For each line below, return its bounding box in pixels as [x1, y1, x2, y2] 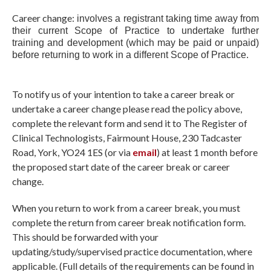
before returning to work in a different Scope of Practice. [12, 50, 251, 60]
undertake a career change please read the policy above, [12, 103, 242, 115]
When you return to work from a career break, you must [12, 202, 240, 214]
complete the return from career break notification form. [12, 217, 246, 229]
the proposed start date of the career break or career [12, 161, 230, 173]
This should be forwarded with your [12, 231, 158, 243]
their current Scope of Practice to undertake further [12, 25, 259, 36]
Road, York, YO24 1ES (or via [12, 146, 132, 158]
